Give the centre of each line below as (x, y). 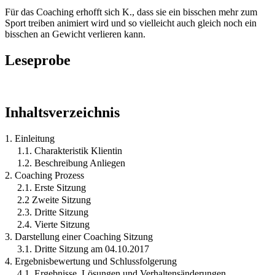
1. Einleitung (30, 138)
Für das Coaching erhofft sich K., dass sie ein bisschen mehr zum (131, 12)
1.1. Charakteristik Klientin (70, 150)
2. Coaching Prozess (45, 175)
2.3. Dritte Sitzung (53, 212)
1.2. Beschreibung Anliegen (71, 163)
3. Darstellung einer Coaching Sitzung (79, 236)
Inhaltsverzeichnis (62, 112)
